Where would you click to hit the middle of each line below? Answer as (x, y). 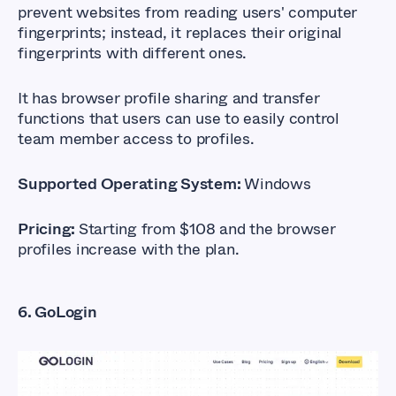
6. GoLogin (57, 312)
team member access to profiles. (138, 138)
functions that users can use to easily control (179, 118)
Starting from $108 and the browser (207, 228)
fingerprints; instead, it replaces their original (180, 32)
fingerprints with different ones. (134, 53)
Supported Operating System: (131, 183)
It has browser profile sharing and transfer (169, 98)
